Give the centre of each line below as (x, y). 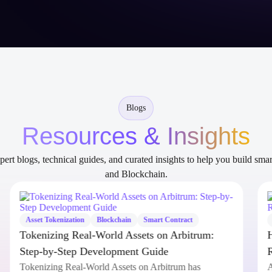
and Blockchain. (136, 185)
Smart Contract (178, 231)
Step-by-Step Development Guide (104, 262)
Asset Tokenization (65, 231)
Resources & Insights (136, 147)
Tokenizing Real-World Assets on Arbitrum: (126, 246)
